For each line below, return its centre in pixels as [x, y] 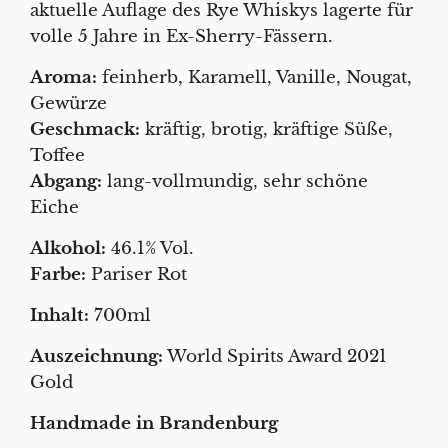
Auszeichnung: [96, 356]
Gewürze [68, 103]
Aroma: [63, 77]
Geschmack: [85, 129]
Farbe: [58, 274]
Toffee [57, 155]
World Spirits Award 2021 [275, 356]
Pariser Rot [136, 274]
